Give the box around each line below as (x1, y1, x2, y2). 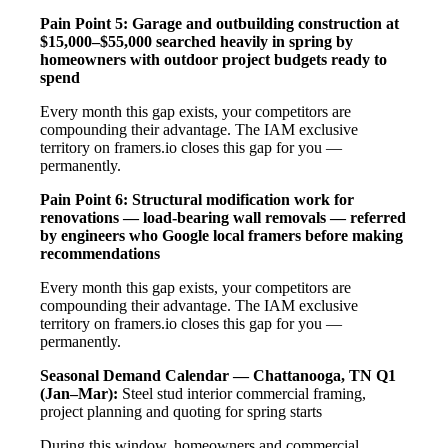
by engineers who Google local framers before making (40, 226, 403, 244)
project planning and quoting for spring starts (40, 402, 322, 420)
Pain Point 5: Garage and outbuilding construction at (40, 14, 399, 32)
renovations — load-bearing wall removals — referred (40, 208, 406, 226)
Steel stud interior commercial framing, (118, 384, 366, 402)
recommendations (40, 244, 160, 262)
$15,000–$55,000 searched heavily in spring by (40, 32, 353, 50)
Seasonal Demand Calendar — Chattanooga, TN (40, 366, 372, 384)
